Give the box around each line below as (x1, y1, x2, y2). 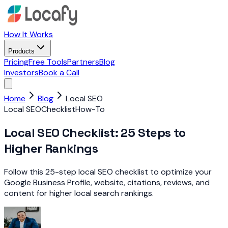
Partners (67, 56, 99, 67)
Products (8, 47, 35, 55)
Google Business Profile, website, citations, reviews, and (4, 177, 210, 188)
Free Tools (28, 56, 67, 67)
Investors (4, 67, 39, 78)
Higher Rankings (4, 140, 98, 156)
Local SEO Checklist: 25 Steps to (4, 124, 186, 140)
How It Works (4, 29, 53, 40)
